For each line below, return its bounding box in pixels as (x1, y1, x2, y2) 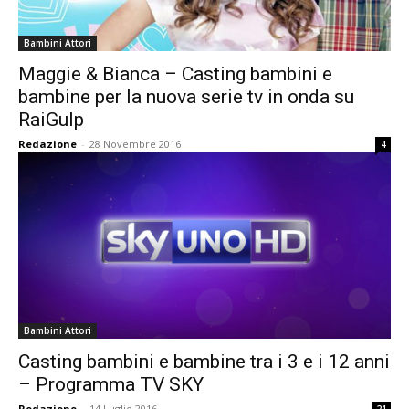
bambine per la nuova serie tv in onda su (18, 86, 354, 108)
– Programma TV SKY (18, 373, 204, 395)
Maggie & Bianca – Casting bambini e (18, 63, 332, 85)
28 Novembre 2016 (89, 137, 181, 151)
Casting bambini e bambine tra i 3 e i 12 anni (18, 351, 390, 372)
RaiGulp (18, 109, 84, 131)
